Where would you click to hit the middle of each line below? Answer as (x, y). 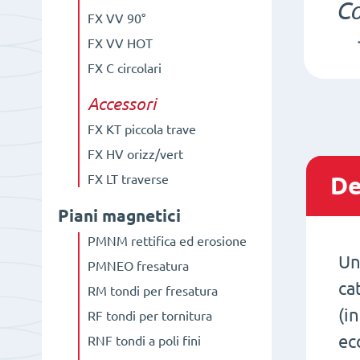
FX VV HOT (120, 44)
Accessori (121, 104)
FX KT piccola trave (141, 130)
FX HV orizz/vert (135, 155)
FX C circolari (124, 69)
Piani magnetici (119, 216)
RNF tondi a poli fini (144, 341)
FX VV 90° (116, 19)
